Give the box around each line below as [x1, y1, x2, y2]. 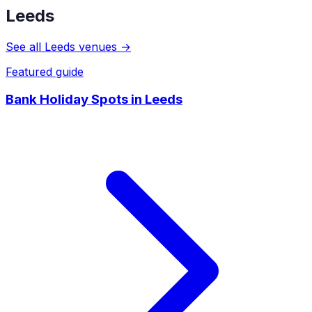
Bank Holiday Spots [6, 91, 128, 108]
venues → [75, 39, 131, 54]
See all [6, 39, 45, 54]
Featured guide [6, 64, 84, 79]
